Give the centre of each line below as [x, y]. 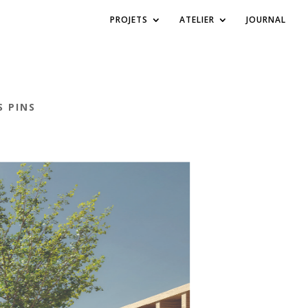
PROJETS [129, 20]
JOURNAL [266, 20]
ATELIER [197, 20]
